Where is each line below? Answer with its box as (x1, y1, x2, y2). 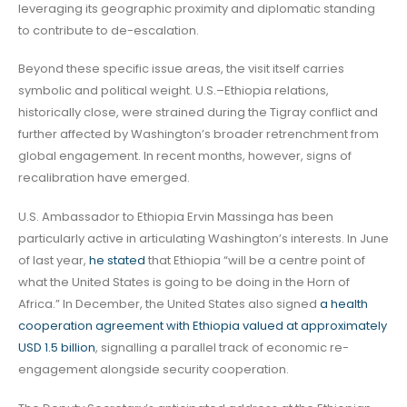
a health (320, 295, 368, 313)
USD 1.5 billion (18, 339, 95, 356)
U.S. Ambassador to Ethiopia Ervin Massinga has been (18, 208, 333, 225)
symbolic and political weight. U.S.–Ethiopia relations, (18, 82, 329, 100)
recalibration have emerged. (18, 169, 190, 187)
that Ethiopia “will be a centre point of (145, 252, 365, 269)
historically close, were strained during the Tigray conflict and (18, 104, 378, 122)
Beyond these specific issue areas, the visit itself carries (18, 60, 344, 78)
